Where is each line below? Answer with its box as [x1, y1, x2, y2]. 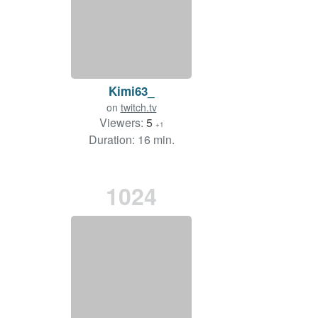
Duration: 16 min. [88, 131, 175, 148]
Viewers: [99, 114, 146, 131]
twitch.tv [120, 100, 157, 115]
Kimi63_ [109, 82, 154, 100]
